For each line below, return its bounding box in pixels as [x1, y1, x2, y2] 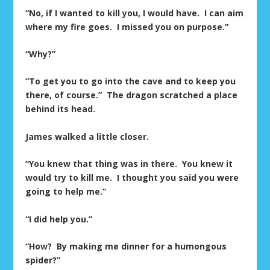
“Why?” [25, 48, 56, 60]
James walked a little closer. [25, 130, 149, 142]
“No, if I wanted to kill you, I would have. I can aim [25, 7, 244, 19]
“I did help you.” [25, 213, 93, 225]
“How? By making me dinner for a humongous [25, 240, 227, 252]
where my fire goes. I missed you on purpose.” [25, 20, 229, 33]
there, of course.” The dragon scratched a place [25, 89, 238, 101]
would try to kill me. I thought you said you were [25, 172, 239, 184]
